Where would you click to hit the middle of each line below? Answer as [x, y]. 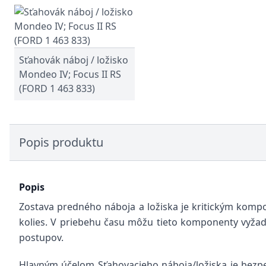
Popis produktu [61, 142]
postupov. [41, 237]
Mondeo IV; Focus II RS [70, 74]
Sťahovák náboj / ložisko [74, 60]
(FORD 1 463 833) [57, 88]
